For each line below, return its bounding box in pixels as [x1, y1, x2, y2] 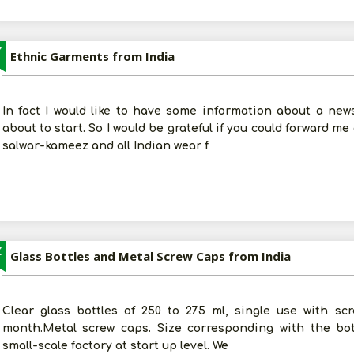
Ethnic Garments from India [9, 48, 175, 64]
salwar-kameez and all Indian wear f [2, 140, 209, 152]
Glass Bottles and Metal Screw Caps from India [9, 248, 291, 264]
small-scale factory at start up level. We [2, 340, 228, 352]
